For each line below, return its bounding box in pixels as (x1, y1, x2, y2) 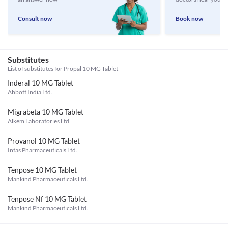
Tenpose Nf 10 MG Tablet (8, 194, 87, 203)
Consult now (18, 15, 52, 22)
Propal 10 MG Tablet (64, 65, 118, 72)
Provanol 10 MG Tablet (8, 136, 80, 145)
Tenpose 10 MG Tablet (8, 165, 77, 174)
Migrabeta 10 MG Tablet (8, 107, 83, 116)
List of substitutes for (8, 65, 64, 72)
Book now (176, 15, 203, 22)
